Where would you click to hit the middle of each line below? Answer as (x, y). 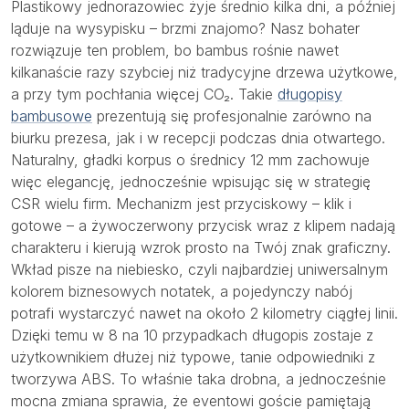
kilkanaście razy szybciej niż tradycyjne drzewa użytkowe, (204, 73)
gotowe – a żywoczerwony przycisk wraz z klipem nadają (203, 226)
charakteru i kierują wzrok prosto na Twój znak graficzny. (201, 248)
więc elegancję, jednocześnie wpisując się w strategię (191, 182)
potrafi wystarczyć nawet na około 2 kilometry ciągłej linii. (204, 314)
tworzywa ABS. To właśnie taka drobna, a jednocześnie (199, 379)
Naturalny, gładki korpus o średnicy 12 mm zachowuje (190, 160)
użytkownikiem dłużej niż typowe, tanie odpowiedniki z (193, 357)
